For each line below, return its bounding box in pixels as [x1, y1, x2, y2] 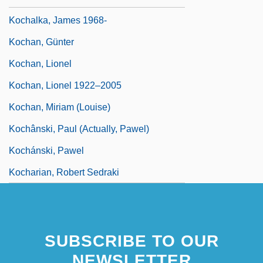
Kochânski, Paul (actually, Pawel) [9, 123, 149, 134]
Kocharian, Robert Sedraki [9, 167, 119, 177]
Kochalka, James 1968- [9, 15, 107, 25]
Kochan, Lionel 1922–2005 [9, 80, 122, 90]
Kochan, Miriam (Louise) [9, 102, 110, 112]
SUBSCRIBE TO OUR [44, 231, 219, 250]
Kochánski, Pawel [9, 145, 84, 156]
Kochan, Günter [9, 36, 74, 47]
